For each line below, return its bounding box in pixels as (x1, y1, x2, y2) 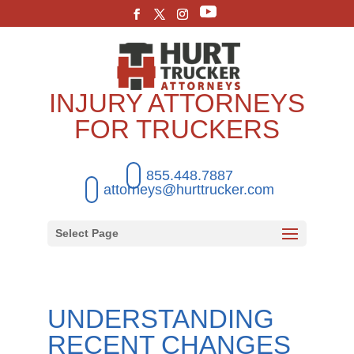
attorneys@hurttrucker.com (103, 181, 274, 198)
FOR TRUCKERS (73, 114, 280, 144)
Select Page (55, 226, 119, 239)
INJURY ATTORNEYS (48, 88, 305, 118)
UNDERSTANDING (47, 304, 274, 333)
